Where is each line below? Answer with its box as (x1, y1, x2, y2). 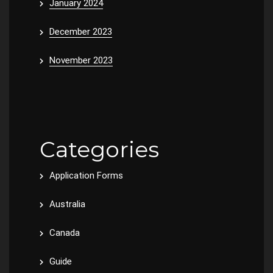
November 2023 (49, 54, 113, 66)
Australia (49, 198, 85, 210)
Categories (40, 135, 159, 163)
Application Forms (49, 169, 123, 181)
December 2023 (49, 26, 112, 37)
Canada (49, 227, 80, 238)
